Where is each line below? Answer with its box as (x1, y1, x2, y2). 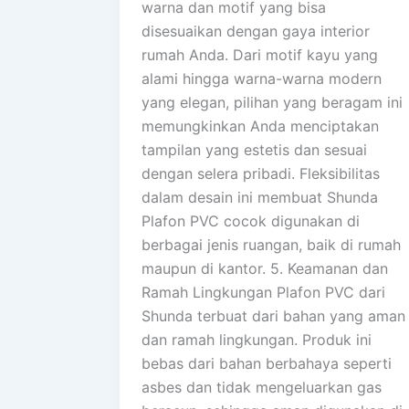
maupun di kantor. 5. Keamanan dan (142, 259, 388, 278)
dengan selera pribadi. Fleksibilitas (142, 164, 380, 184)
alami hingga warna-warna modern (142, 69, 382, 89)
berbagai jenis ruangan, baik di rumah (142, 236, 401, 255)
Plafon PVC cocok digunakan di (142, 212, 360, 231)
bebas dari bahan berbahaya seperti (142, 354, 392, 373)
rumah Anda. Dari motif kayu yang (142, 46, 378, 65)
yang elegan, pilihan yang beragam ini (142, 93, 403, 112)
